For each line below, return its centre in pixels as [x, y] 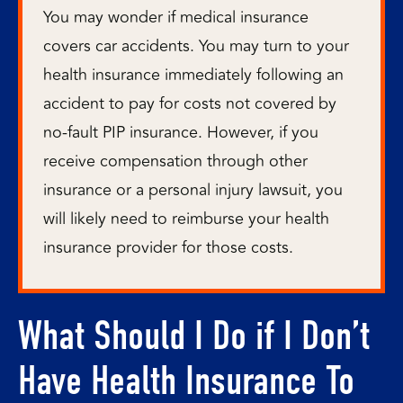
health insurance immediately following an [193, 74]
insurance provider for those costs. [168, 247]
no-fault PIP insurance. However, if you [181, 132]
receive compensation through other [175, 161]
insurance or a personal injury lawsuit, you [193, 189]
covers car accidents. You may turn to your [196, 45]
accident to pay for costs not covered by [190, 103]
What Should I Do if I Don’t [194, 336]
